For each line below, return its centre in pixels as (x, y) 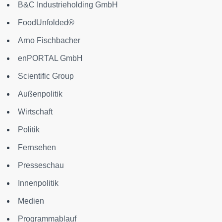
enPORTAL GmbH (50, 58)
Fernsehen (37, 147)
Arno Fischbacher (49, 40)
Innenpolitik (38, 183)
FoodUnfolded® (46, 23)
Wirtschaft (35, 112)
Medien (31, 201)
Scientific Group (46, 76)
